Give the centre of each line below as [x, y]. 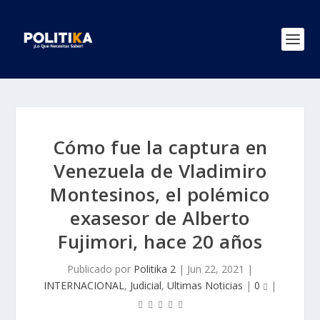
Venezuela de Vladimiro [160, 171]
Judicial [146, 285]
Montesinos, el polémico [160, 194]
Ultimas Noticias [205, 285]
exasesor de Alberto [160, 218]
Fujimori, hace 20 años [160, 241]
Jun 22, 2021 [216, 269]
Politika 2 [155, 269]
